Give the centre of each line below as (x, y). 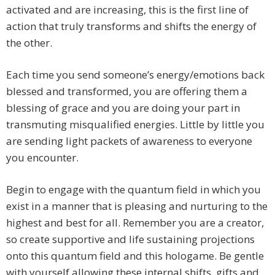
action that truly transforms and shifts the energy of (131, 26)
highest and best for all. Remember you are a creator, (135, 223)
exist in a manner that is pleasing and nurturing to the (137, 206)
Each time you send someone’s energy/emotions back (135, 75)
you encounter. (42, 158)
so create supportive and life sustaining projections (130, 239)
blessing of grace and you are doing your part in (123, 108)
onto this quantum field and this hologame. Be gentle (135, 256)
